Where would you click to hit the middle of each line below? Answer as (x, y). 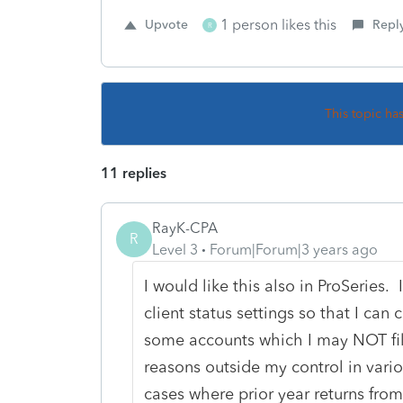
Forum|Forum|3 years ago (294, 249)
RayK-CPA (185, 228)
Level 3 (175, 249)
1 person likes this (278, 24)
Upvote (166, 24)
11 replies (134, 173)
